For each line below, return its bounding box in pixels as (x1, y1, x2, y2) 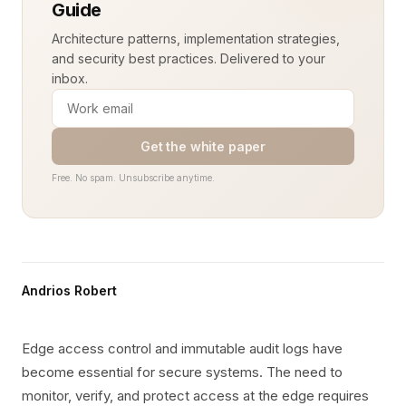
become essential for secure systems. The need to (22, 363, 343, 381)
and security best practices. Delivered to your (52, 51, 325, 66)
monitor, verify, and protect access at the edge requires (22, 387, 369, 404)
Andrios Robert (22, 283, 117, 298)
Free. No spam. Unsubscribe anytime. (52, 172, 215, 183)
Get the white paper (140, 139, 266, 154)
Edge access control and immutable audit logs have (22, 340, 343, 357)
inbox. (52, 71, 88, 86)
